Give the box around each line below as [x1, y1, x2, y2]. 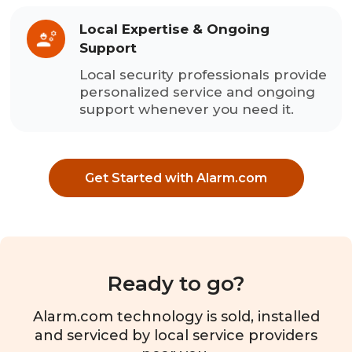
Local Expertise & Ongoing [79, 20, 270, 37]
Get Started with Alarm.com [85, 170, 267, 186]
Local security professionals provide [79, 66, 328, 82]
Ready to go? [107, 271, 245, 297]
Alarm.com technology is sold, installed [32, 308, 320, 326]
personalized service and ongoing [79, 83, 316, 100]
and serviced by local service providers [35, 327, 317, 345]
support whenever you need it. [79, 101, 295, 117]
